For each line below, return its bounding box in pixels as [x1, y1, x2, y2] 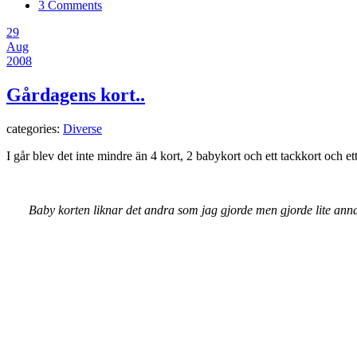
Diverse [63, 122, 102, 136]
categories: [6, 122, 63, 136]
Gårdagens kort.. [6, 84, 145, 106]
